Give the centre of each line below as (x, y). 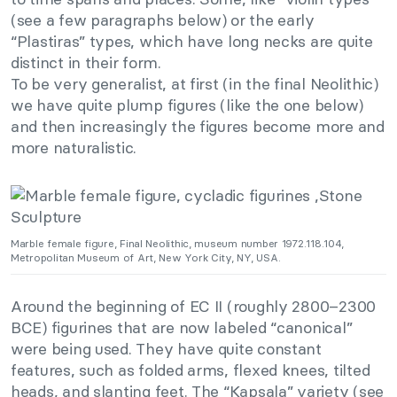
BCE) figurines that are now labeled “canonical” (182, 328)
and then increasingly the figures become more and (198, 127)
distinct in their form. (86, 63)
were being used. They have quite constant (166, 349)
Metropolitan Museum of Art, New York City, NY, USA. (146, 258)
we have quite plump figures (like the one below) (187, 105)
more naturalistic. (74, 148)
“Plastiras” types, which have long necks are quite (192, 42)
